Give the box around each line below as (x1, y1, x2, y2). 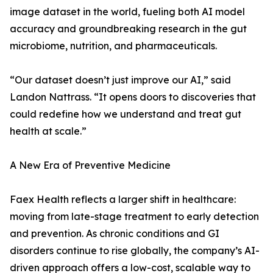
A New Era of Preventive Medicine (10, 159, 171, 172)
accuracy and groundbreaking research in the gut (10, 23, 247, 35)
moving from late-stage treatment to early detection (10, 210, 259, 223)
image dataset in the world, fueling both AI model (10, 5, 245, 18)
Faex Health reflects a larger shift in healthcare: (10, 193, 236, 206)
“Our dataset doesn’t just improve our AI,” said (10, 74, 231, 87)
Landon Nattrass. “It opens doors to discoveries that (10, 91, 256, 104)
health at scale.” (10, 125, 87, 138)
